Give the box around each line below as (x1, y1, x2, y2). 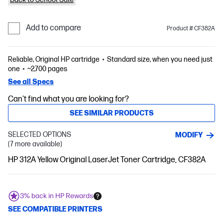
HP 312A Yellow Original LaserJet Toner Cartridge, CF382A (8, 155, 206, 165)
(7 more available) (13, 140, 62, 148)
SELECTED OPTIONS (8, 130, 71, 139)
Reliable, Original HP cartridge (8, 55, 100, 64)
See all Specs (8, 78, 54, 86)
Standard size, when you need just (107, 55, 213, 64)
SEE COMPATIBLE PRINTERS (8, 205, 103, 214)
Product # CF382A (167, 24, 215, 32)
